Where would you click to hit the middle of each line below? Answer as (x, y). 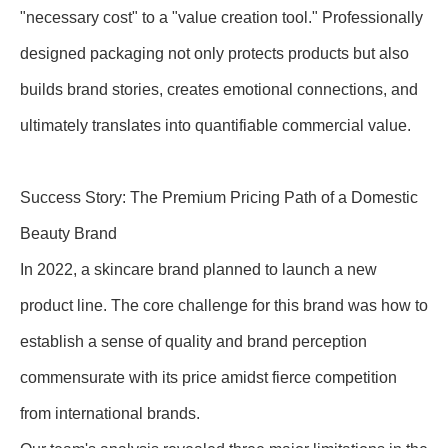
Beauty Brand (68, 233)
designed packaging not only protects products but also (214, 53)
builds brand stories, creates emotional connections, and (219, 89)
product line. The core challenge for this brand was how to (224, 305)
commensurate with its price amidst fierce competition (208, 377)
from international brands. (110, 413)
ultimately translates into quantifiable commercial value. (215, 125)
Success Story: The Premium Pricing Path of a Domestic (219, 197)
